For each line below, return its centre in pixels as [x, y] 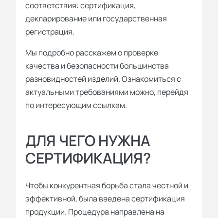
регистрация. [50, 31]
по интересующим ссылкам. [76, 105]
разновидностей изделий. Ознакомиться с [103, 79]
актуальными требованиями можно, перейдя [107, 92]
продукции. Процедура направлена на [95, 211]
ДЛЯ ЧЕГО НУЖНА [88, 140]
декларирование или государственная [96, 18]
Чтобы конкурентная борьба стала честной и [107, 185]
